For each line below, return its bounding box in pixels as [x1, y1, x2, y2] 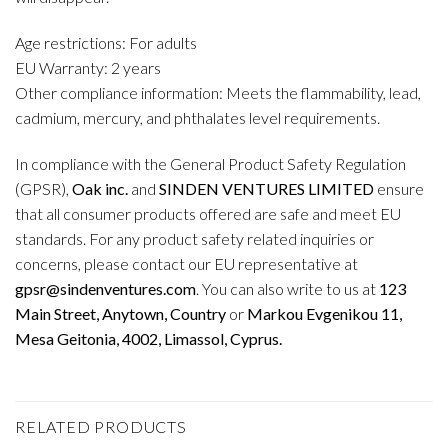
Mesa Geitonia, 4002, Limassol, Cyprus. [15, 328, 282, 348]
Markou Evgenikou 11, [244, 303, 402, 323]
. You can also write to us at [196, 278, 379, 298]
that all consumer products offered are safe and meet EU [15, 203, 401, 223]
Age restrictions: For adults [15, 32, 197, 52]
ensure [374, 178, 424, 198]
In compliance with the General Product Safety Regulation [15, 153, 406, 173]
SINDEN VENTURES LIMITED [159, 178, 374, 198]
